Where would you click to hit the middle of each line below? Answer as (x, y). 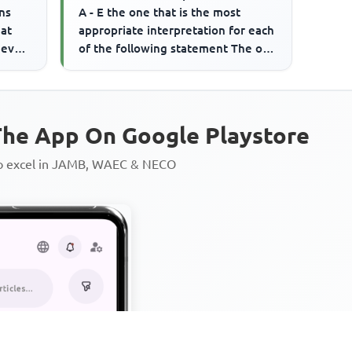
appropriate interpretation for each (177, 30)
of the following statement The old (176, 48)
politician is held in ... (137, 66)
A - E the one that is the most (160, 12)
